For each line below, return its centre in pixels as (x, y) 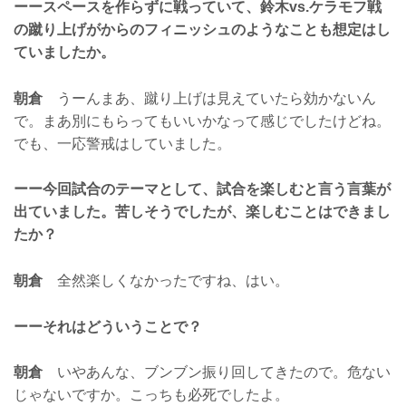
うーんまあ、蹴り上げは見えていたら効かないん (209, 98)
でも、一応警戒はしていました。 (122, 143)
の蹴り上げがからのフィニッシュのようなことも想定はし (202, 30)
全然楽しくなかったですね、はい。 (166, 280)
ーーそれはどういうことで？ (108, 326)
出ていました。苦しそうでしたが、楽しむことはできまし (202, 212)
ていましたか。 (64, 53)
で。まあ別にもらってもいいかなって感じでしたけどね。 (202, 121)
